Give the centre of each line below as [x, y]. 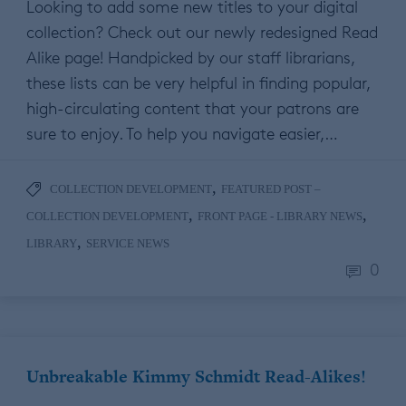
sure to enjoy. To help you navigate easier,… [182, 134]
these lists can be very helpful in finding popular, [198, 83]
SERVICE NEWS [128, 244]
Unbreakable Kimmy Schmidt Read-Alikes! [196, 377]
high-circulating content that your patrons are [193, 108]
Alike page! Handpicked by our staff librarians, [190, 58]
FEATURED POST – [271, 189]
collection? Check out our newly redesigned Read [202, 32]
